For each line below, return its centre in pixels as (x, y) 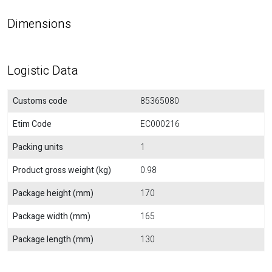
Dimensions (39, 24)
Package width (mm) (52, 216)
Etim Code (32, 124)
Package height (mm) (53, 193)
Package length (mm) (53, 240)
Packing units (38, 147)
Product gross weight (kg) (62, 170)
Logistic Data (43, 71)
